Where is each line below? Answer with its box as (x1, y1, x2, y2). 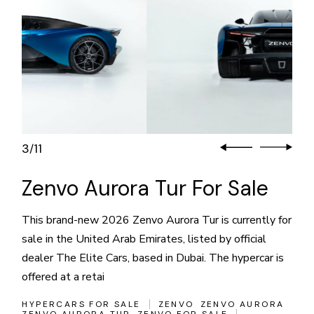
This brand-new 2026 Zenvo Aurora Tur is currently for (22, 212, 292, 228)
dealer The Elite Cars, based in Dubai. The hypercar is (22, 250, 285, 266)
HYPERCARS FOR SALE (22, 299, 141, 310)
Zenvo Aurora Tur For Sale (22, 175, 269, 203)
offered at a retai (22, 269, 105, 285)
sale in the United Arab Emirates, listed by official (22, 231, 267, 247)
